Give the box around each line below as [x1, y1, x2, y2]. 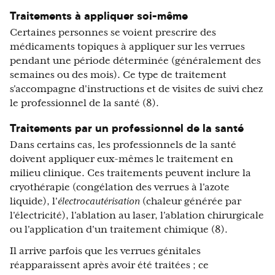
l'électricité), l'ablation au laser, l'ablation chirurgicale [10, 210, 264, 222]
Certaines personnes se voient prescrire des [10, 27, 216, 39]
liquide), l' [10, 196, 58, 207]
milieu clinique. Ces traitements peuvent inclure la [10, 168, 251, 179]
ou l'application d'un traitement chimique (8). [10, 224, 228, 236]
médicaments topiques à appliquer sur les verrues [10, 41, 245, 53]
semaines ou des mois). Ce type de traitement [10, 69, 227, 81]
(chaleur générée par [140, 196, 241, 207]
